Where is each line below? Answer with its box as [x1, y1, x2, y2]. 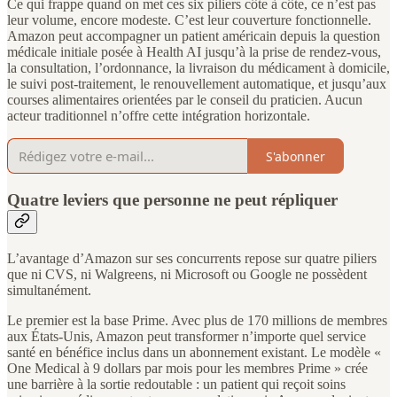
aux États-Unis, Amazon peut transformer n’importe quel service [7, 328, 366, 344]
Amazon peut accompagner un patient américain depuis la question [7, 28, 380, 44]
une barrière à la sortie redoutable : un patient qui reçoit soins [7, 376, 346, 392]
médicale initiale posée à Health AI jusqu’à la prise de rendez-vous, [7, 44, 381, 60]
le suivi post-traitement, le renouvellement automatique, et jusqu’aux [7, 76, 386, 92]
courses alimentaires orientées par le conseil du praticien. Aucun [7, 92, 362, 108]
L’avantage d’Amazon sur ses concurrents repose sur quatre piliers [7, 250, 377, 266]
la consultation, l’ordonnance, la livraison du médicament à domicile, [7, 60, 390, 76]
